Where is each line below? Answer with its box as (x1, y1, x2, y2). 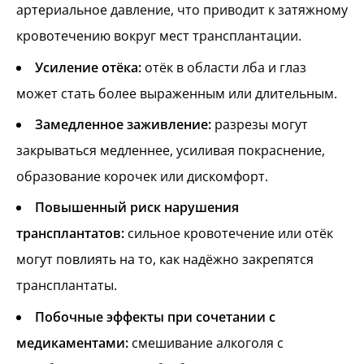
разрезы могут (211, 115, 308, 133)
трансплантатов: (16, 224, 124, 243)
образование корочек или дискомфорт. (16, 167, 268, 185)
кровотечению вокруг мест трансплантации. (16, 27, 301, 45)
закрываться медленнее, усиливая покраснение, (16, 141, 325, 159)
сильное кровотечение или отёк (124, 224, 333, 243)
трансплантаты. (16, 276, 117, 295)
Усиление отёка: (35, 58, 141, 76)
